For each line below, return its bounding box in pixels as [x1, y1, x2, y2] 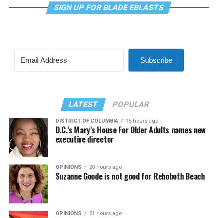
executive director [55, 133, 114, 145]
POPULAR [111, 100, 151, 109]
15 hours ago [125, 118, 158, 124]
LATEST [68, 100, 100, 109]
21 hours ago [89, 210, 122, 217]
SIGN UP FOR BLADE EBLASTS [53, 3, 165, 12]
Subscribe [140, 56, 172, 64]
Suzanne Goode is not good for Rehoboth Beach [55, 170, 205, 182]
